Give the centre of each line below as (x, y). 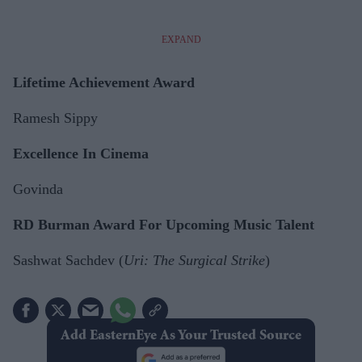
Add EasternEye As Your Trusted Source (181, 336)
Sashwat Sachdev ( (68, 260)
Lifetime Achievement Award (104, 82)
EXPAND (181, 40)
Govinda (38, 189)
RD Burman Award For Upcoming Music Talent (164, 225)
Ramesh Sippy (55, 118)
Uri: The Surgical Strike (194, 260)
